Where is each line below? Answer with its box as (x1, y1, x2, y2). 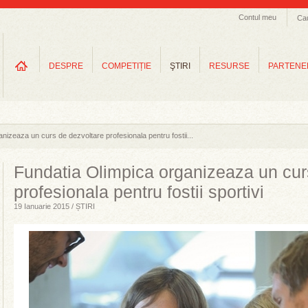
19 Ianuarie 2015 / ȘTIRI (14, 202, 95, 210)
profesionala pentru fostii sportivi (14, 182, 264, 201)
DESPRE (49, 61, 83, 71)
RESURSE (209, 61, 250, 71)
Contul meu (239, 13, 276, 21)
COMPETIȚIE (102, 61, 151, 71)
